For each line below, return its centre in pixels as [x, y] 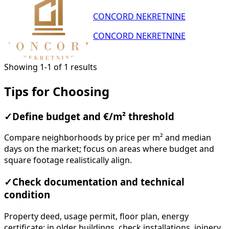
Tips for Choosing [57, 91]
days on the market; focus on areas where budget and [109, 149]
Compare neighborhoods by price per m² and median [108, 138]
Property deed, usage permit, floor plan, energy [96, 216]
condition [27, 195]
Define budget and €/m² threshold [93, 116]
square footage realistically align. [68, 160]
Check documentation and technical [98, 182]
